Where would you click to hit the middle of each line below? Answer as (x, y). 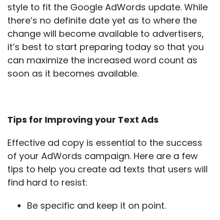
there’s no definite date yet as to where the (102, 20)
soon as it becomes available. (73, 73)
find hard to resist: (47, 182)
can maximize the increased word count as (102, 60)
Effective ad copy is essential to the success (105, 142)
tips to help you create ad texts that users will (108, 169)
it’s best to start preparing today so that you (106, 47)
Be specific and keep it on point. (96, 205)
